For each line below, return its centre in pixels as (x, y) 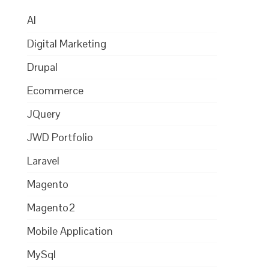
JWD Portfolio (60, 137)
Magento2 (52, 207)
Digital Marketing (67, 43)
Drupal (43, 67)
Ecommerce (56, 90)
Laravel (44, 160)
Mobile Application (70, 231)
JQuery (44, 113)
